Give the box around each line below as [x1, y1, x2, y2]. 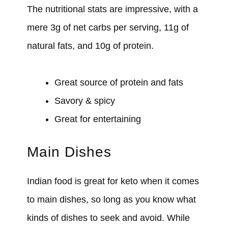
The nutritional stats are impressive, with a [26, 4, 198, 14]
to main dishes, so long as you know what [26, 194, 196, 205]
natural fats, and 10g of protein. [26, 40, 154, 51]
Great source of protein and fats [54, 77, 183, 88]
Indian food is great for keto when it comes [26, 176, 199, 186]
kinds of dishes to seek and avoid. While [26, 212, 190, 223]
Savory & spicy [54, 95, 115, 106]
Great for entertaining [54, 113, 141, 124]
